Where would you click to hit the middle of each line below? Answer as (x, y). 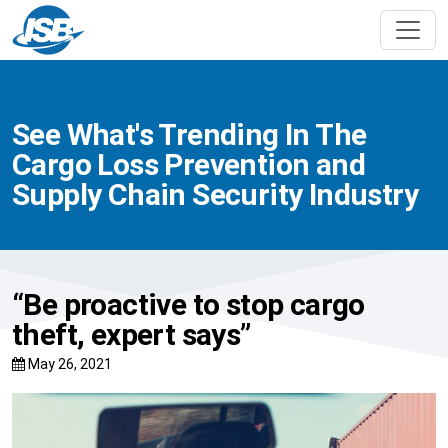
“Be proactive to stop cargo (188, 305)
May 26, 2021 (70, 364)
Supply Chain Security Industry (215, 195)
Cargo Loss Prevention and (188, 165)
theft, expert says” (131, 335)
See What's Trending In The (189, 135)
